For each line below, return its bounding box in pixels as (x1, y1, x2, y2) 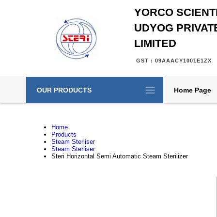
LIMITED (134, 37, 176, 49)
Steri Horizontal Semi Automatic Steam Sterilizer (51, 153, 188, 160)
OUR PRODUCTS (36, 86, 92, 94)
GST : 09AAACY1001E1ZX (136, 58, 212, 63)
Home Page (173, 86, 211, 94)
